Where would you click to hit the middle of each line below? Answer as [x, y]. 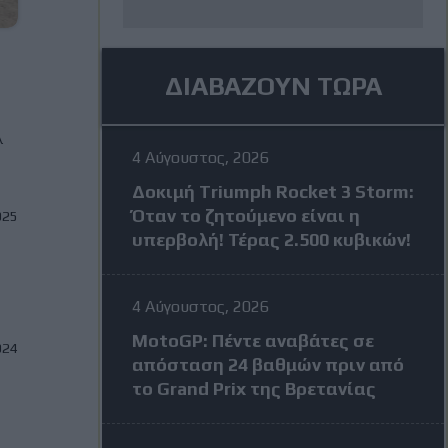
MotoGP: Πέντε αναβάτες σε [253, 340]
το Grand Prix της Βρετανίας [254, 388]
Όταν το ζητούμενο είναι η [246, 215]
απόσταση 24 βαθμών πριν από [268, 364]
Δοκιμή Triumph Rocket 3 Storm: [273, 191]
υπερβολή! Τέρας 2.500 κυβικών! [271, 239]
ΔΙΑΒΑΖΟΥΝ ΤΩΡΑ [273, 86]
